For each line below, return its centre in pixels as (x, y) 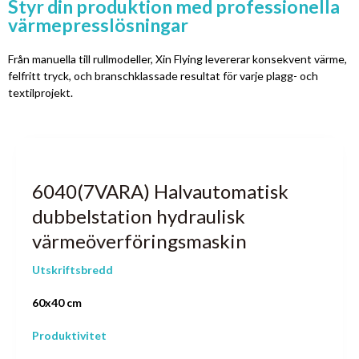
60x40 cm (57, 303)
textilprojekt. (40, 93)
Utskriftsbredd (73, 270)
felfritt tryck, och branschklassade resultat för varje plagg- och (163, 76)
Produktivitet (69, 335)
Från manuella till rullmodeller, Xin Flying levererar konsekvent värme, (177, 59)
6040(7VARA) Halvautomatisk (160, 191)
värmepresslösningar (98, 25)
